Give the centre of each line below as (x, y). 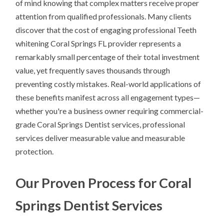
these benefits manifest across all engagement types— (108, 97)
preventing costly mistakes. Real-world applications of (108, 84)
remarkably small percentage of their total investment (108, 57)
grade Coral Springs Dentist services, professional (100, 124)
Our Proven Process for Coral (104, 183)
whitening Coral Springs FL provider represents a (98, 43)
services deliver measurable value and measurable (100, 138)
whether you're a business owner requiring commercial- (110, 111)
